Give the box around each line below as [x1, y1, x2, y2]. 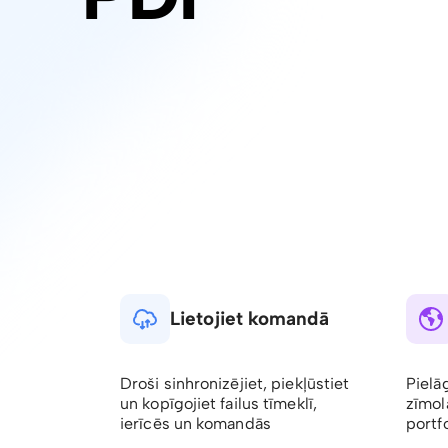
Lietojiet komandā [170, 307, 329, 330]
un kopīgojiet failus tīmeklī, [120, 394, 317, 413]
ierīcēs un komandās [120, 414, 271, 433]
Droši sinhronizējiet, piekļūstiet [120, 374, 350, 393]
